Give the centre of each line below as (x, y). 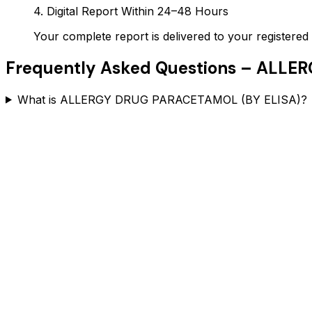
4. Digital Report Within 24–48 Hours (131, 11)
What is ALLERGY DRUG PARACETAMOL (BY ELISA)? (162, 99)
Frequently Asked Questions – (131, 68)
